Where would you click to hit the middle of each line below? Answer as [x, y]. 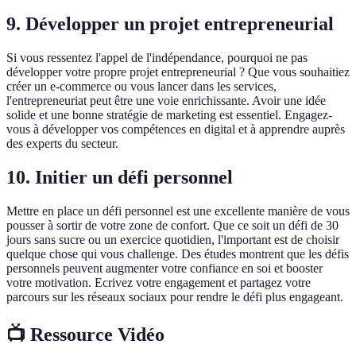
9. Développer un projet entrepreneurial [170, 24]
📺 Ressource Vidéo [85, 334]
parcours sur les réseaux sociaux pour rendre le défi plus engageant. [175, 296]
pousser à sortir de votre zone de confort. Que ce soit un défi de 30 [172, 225]
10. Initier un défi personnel [120, 177]
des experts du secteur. [62, 143]
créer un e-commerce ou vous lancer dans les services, [141, 86]
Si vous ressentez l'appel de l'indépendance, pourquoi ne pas [157, 57]
